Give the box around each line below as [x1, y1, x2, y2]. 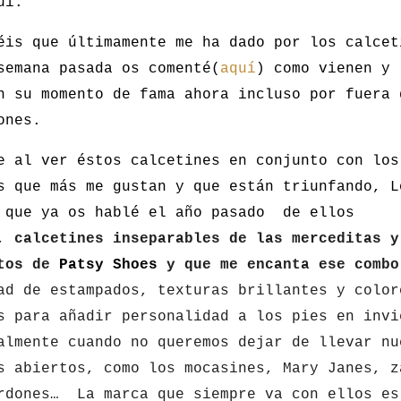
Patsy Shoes [59, 257, 158, 273]
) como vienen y [256, 61, 390, 77]
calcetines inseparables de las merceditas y [14, 231, 399, 247]
